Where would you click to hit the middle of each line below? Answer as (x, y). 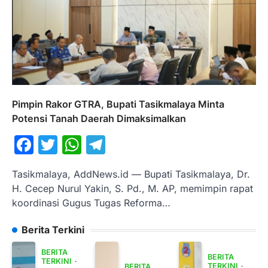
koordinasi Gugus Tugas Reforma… (91, 203)
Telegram (148, 145)
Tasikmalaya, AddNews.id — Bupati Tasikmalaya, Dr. (131, 174)
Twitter (89, 145)
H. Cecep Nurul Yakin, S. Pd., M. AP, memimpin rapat (133, 189)
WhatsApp (129, 145)
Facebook (78, 145)
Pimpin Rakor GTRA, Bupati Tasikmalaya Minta (118, 104)
